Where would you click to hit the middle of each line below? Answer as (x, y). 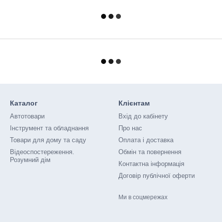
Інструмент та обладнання (49, 128)
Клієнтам (134, 103)
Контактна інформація (151, 164)
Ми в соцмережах (143, 197)
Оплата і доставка (146, 140)
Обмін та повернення (150, 152)
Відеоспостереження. (42, 152)
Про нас (130, 128)
